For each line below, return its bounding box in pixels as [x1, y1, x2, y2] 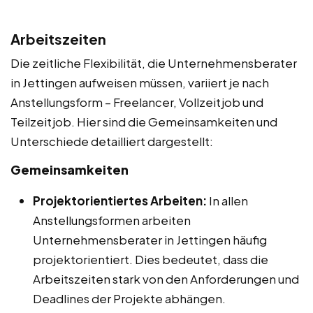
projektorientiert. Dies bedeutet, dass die [33, 251, 268, 267]
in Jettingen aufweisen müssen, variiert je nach [10, 74, 269, 90]
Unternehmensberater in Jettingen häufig [33, 231, 267, 247]
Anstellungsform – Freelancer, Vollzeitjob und [10, 94, 263, 110]
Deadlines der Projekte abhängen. [33, 290, 226, 306]
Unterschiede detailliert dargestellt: [10, 133, 213, 149]
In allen [207, 192, 248, 208]
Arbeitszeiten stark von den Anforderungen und [33, 270, 299, 286]
